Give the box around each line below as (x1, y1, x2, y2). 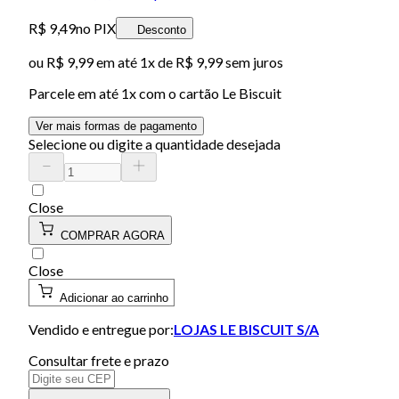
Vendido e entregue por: (28, 320, 174, 338)
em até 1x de (94, 53, 173, 70)
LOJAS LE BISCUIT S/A (174, 320, 319, 338)
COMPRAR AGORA (61, 228, 165, 242)
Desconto (137, 22, 186, 37)
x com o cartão (129, 84, 222, 102)
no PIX (76, 19, 116, 37)
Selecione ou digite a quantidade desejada (28, 134, 281, 152)
